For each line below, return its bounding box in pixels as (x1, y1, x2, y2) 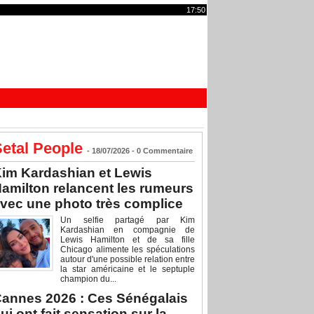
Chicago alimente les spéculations (60, 245, 195, 255)
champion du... (60, 274, 116, 285)
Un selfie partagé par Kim (60, 215, 195, 226)
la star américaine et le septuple (60, 264, 195, 275)
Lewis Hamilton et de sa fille (60, 235, 195, 245)
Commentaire (141, 146, 193, 156)
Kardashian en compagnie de (60, 225, 195, 235)
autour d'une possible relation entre (60, 254, 195, 265)
